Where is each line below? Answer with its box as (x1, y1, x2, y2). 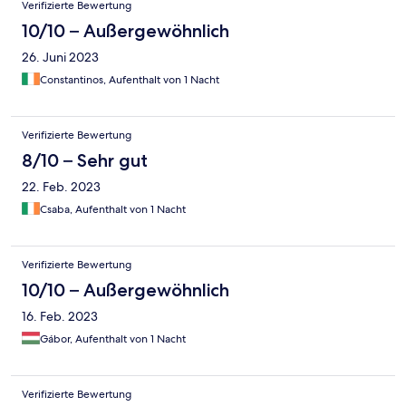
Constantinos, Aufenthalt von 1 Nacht (40, 72, 219, 88)
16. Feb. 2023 (22, 308, 98, 325)
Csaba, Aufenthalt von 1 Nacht (40, 202, 186, 217)
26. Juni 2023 (22, 49, 99, 66)
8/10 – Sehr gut (22, 150, 148, 172)
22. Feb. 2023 (22, 179, 101, 196)
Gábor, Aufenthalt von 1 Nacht (40, 332, 186, 347)
